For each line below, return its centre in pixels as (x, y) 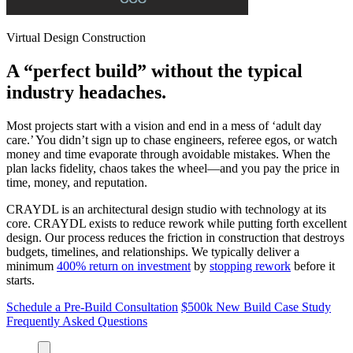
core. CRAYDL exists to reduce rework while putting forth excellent (176, 223)
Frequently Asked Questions (77, 321)
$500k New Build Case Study (256, 307)
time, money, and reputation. (77, 182)
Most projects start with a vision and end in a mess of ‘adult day (164, 125)
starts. (20, 280)
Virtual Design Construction (76, 37)
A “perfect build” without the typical (154, 71)
